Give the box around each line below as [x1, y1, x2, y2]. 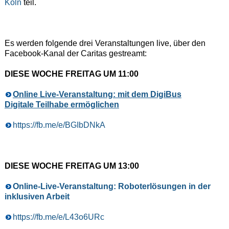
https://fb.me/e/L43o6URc [12, 212, 104, 221]
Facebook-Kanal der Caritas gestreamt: [4, 49, 147, 58]
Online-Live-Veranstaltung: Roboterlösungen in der [12, 181, 211, 191]
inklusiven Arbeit [4, 192, 70, 201]
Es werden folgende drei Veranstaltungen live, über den [4, 38, 205, 48]
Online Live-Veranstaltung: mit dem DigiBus [12, 89, 181, 99]
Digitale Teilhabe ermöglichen [4, 100, 119, 109]
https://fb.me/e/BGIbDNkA [12, 120, 105, 129]
